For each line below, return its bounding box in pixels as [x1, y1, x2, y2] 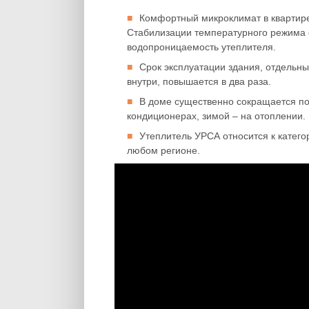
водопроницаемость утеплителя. [127, 41, 276, 52]
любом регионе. [127, 145, 200, 156]
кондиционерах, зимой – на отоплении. [127, 110, 306, 121]
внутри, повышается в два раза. [127, 76, 271, 87]
